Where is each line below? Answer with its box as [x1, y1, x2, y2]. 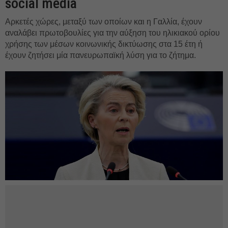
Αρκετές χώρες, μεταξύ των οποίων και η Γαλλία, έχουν [5, 17, 202, 26]
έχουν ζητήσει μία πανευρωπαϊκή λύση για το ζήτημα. [5, 51, 196, 60]
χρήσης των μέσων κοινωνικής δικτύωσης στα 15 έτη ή [5, 40, 203, 48]
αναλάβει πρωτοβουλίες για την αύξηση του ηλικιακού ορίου [5, 28, 220, 37]
